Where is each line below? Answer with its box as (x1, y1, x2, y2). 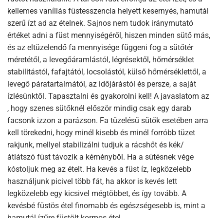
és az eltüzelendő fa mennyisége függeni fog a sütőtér (7, 42, 193, 52)
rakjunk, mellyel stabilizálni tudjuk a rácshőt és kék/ (7, 140, 184, 149)
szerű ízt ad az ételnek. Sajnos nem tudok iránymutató (7, 18, 193, 28)
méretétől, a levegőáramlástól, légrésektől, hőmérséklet (7, 54, 194, 64)
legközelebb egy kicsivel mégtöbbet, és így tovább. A (7, 188, 186, 198)
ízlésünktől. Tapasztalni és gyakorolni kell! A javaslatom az (7, 91, 209, 101)
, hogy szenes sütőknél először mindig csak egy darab (7, 103, 191, 113)
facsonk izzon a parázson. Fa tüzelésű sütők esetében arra (7, 115, 208, 125)
